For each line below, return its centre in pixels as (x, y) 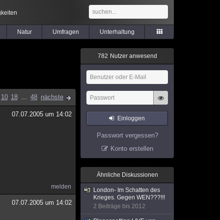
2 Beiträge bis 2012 (119, 206)
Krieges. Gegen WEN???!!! (129, 197)
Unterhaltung (117, 32)
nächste (52, 97)
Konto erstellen (132, 149)
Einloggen (131, 118)
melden (61, 187)
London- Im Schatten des (127, 190)
